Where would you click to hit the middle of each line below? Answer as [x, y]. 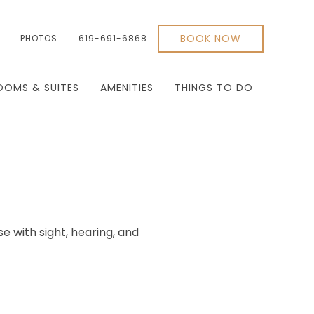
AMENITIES [127, 88]
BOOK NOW [211, 39]
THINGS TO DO [214, 88]
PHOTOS [39, 38]
